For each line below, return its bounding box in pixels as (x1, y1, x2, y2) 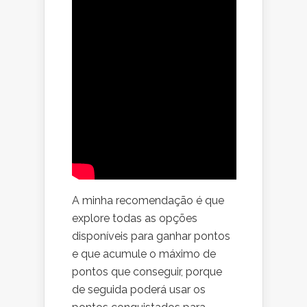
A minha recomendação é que (72, 194, 224, 208)
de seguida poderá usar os (72, 283, 206, 297)
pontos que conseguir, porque (72, 265, 222, 279)
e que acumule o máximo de (72, 247, 216, 261)
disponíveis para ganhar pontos (72, 230, 230, 243)
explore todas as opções (72, 212, 197, 225)
